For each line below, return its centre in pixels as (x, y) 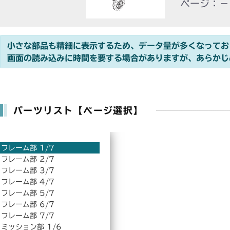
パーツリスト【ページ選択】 (78, 111)
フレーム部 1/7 (28, 148)
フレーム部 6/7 (28, 205)
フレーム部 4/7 (28, 182)
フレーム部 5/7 (28, 193)
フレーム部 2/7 (28, 159)
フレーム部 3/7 (28, 171)
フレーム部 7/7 (28, 216)
